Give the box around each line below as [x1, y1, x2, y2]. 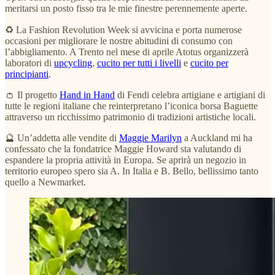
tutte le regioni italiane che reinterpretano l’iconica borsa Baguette [5, 101, 258, 112]
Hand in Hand [60, 90, 115, 101]
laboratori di [5, 58, 54, 69]
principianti [5, 69, 48, 80]
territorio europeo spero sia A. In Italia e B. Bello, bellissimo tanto [5, 166, 258, 177]
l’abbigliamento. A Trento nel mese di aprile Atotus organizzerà [5, 47, 249, 58]
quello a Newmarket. [5, 177, 86, 188]
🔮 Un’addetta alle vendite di [5, 133, 119, 144]
